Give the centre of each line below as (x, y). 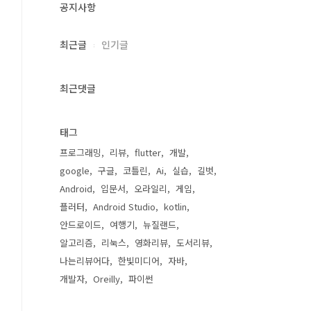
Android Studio (124, 207)
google (75, 170)
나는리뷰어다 (85, 261)
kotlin (175, 207)
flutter (148, 152)
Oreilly (107, 279)
